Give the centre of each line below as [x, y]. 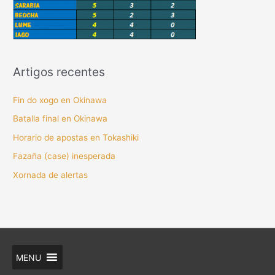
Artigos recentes [59, 72]
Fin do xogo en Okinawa [60, 100]
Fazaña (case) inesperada [64, 156]
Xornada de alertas [51, 175]
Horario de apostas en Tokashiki [76, 137]
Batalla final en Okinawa [60, 119]
